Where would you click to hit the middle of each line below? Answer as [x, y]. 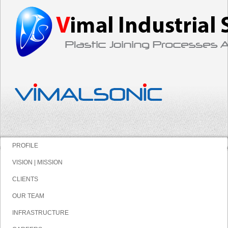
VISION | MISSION [37, 162]
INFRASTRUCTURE [40, 213]
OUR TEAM [28, 196]
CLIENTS [25, 179]
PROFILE [25, 146]
